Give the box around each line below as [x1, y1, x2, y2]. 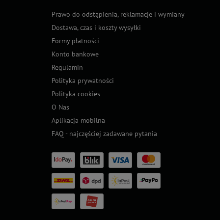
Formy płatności [51, 36, 99, 45]
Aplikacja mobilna [51, 115, 105, 125]
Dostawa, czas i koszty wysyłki [51, 23, 141, 32]
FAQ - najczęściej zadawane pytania [51, 129, 157, 138]
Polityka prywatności [51, 76, 114, 85]
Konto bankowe [51, 49, 99, 58]
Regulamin [51, 62, 83, 72]
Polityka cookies [51, 89, 100, 98]
